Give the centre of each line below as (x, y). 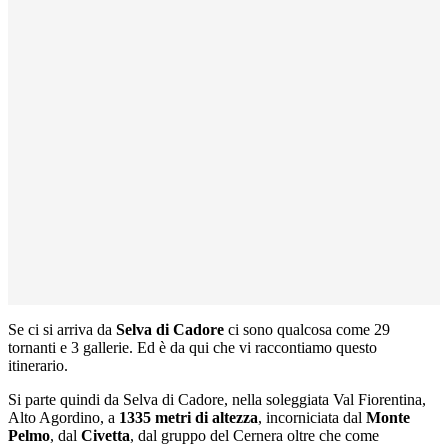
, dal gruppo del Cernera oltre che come (254, 435)
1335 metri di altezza (188, 417)
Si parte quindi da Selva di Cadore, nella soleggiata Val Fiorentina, (217, 399)
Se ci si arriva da (62, 329)
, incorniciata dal (312, 417)
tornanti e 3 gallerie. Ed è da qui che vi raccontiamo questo (192, 347)
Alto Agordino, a (63, 417)
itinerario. (38, 365)
